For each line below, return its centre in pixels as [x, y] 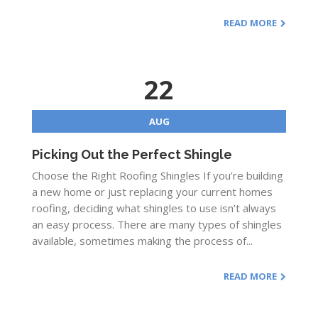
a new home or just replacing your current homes [152, 192]
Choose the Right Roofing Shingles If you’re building [158, 175]
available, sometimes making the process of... [142, 241]
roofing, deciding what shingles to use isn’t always [154, 208]
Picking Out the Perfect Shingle [132, 154]
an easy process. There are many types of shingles [157, 224]
